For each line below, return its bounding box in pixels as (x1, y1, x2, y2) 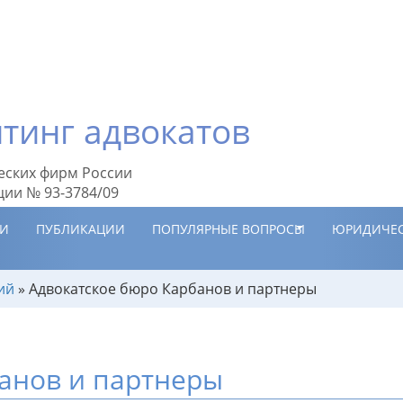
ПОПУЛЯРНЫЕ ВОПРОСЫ (152, 220, 305, 237)
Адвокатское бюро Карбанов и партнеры (29, 279, 317, 299)
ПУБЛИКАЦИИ (36, 220, 125, 237)
